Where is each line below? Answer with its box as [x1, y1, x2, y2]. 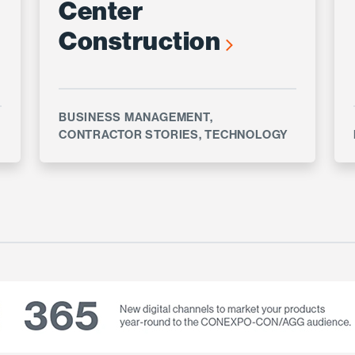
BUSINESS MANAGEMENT [59, 109, 210, 125]
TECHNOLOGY [204, 127, 289, 143]
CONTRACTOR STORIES [59, 127, 199, 143]
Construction [59, 26, 225, 57]
